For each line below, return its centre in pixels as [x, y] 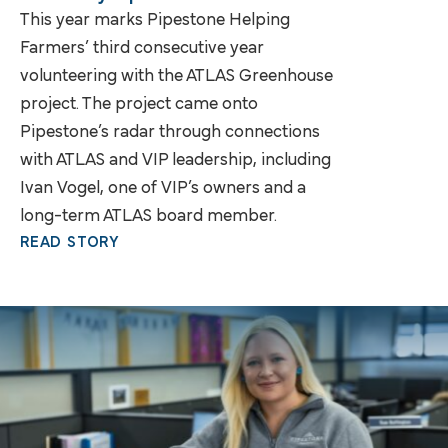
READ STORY [70, 242]
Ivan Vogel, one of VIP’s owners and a [163, 188]
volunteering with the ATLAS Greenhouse [176, 76]
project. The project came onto [139, 104]
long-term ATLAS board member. [148, 216]
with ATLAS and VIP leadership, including [175, 160]
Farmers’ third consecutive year [142, 48]
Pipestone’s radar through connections [170, 132]
